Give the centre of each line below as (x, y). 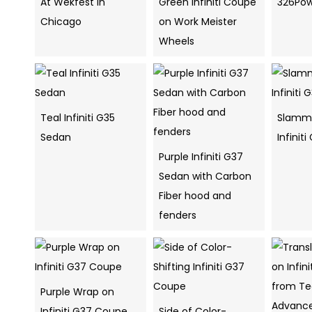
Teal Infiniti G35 (78, 118)
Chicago (61, 22)
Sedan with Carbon (205, 177)
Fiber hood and (195, 196)
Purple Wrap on (77, 292)
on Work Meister (198, 22)
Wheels (177, 41)
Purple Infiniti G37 (201, 157)
